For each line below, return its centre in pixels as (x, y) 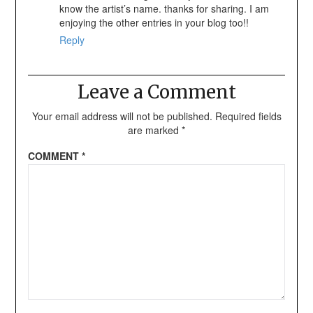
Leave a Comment (156, 92)
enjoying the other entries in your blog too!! (154, 23)
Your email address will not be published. (122, 116)
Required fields (248, 116)
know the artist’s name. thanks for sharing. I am (164, 9)
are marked (155, 130)
